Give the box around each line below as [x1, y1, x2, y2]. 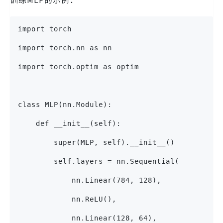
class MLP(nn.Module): [18, 101, 112, 109]
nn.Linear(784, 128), [18, 176, 161, 185]
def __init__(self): [18, 119, 121, 128]
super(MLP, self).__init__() [18, 138, 175, 147]
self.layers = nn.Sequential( [18, 157, 179, 166]
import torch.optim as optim [18, 63, 139, 71]
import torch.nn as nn [18, 44, 112, 52]
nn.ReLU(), [18, 195, 116, 204]
